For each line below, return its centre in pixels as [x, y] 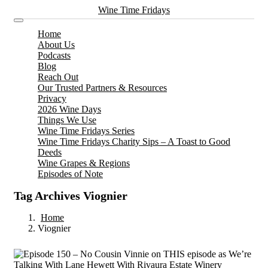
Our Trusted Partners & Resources [102, 88]
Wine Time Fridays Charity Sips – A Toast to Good [134, 141]
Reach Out [58, 77]
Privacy [52, 98]
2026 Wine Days [69, 109]
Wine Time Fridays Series [86, 131]
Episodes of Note [70, 174]
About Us [56, 45]
